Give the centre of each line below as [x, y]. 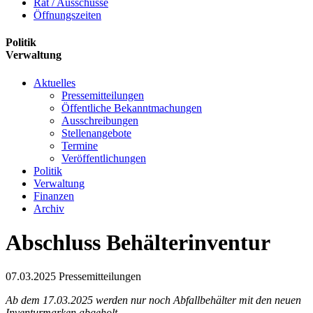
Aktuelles [54, 82]
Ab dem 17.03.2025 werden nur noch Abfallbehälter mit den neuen [153, 300]
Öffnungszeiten [67, 15]
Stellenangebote [96, 133]
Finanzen [54, 196]
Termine [80, 145]
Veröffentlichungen [104, 158]
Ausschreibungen [100, 120]
